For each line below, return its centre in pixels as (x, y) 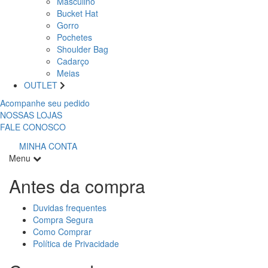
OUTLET (42, 85)
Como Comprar (62, 231)
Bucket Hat (77, 13)
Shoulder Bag (83, 49)
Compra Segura (63, 219)
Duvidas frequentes (70, 207)
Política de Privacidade (76, 243)
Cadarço (73, 61)
